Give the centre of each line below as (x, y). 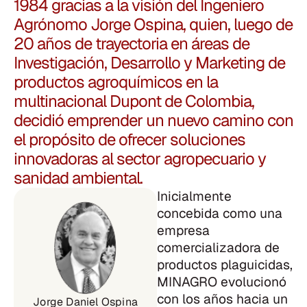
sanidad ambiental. (78, 178)
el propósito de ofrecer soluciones (130, 139)
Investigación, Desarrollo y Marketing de (149, 63)
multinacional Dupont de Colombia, (134, 101)
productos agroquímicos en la (116, 82)
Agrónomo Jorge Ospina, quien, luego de (153, 24)
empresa (184, 231)
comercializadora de (219, 248)
